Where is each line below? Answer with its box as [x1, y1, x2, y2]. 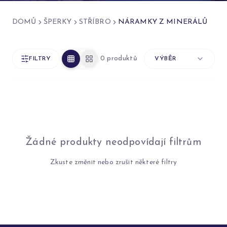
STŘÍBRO [79, 18, 111, 26]
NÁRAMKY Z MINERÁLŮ [118, 18, 208, 26]
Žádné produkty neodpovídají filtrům [25, 137, 202, 147]
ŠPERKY [43, 18, 72, 26]
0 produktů [100, 55, 138, 62]
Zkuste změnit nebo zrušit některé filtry [50, 159, 177, 166]
